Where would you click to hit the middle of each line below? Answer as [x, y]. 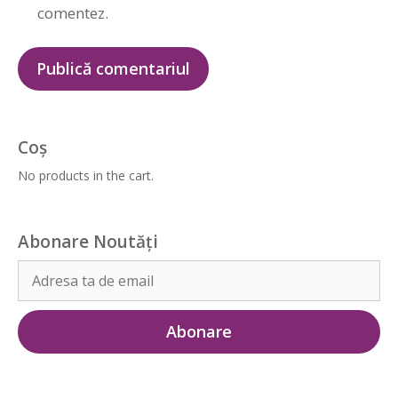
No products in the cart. [86, 175]
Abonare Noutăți [88, 241]
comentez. [72, 13]
